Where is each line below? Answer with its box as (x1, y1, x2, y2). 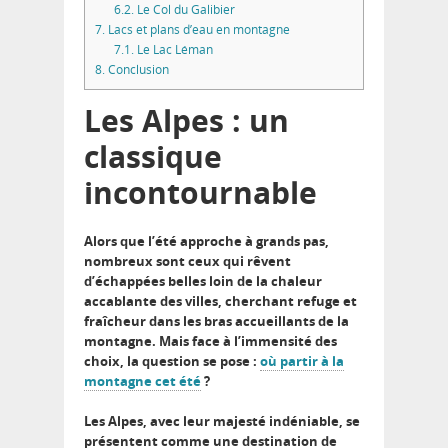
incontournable (84, 171, 317, 213)
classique (84, 135, 222, 177)
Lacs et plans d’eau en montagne (105, 20, 290, 38)
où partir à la (260, 351, 344, 370)
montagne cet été (84, 371, 201, 390)
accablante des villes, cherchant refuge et (84, 291, 357, 310)
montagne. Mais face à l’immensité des (84, 331, 337, 350)
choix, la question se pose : (84, 351, 260, 370)
